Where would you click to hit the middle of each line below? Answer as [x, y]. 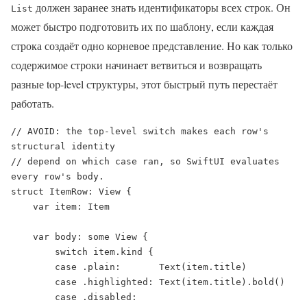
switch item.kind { [33, 252]
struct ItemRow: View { [71, 192]
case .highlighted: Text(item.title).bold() [33, 282]
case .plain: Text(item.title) [33, 267]
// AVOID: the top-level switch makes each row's [140, 132]
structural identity [63, 147]
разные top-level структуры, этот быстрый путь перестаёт [144, 84]
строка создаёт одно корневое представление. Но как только [152, 46]
